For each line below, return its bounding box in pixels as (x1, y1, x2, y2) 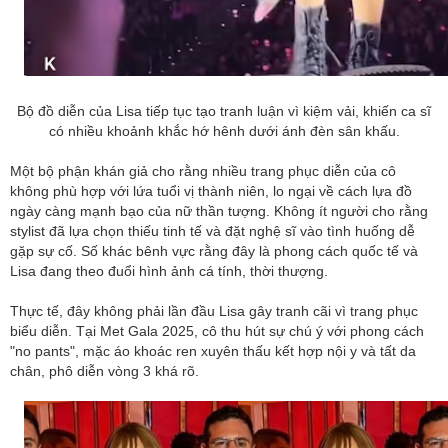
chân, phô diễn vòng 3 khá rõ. (10, 362, 199, 379)
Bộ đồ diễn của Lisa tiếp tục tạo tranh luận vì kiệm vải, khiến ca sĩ (17, 102, 431, 119)
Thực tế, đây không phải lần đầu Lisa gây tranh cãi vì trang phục (10, 302, 418, 319)
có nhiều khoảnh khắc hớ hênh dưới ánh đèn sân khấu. (48, 122, 400, 139)
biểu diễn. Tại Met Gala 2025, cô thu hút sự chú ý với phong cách (10, 322, 424, 339)
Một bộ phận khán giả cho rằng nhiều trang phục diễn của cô (10, 162, 396, 179)
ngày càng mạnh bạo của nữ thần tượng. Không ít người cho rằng (10, 202, 428, 219)
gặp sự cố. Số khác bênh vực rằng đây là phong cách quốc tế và (10, 242, 418, 259)
